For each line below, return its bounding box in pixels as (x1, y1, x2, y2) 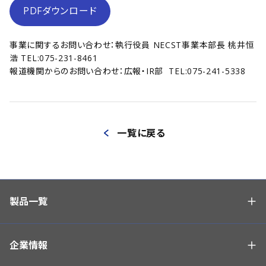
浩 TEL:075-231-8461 (9, 52, 98, 64)
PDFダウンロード (23, 4, 97, 18)
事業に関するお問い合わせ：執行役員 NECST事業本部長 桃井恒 (9, 39, 255, 50)
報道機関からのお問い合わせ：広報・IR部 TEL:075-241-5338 (9, 65, 246, 77)
